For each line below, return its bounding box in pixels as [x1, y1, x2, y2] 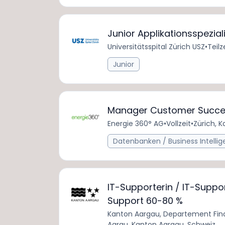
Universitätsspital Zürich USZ [107, 42, 205, 52]
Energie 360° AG [107, 119, 164, 129]
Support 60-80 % [107, 194, 183, 207]
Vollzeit [166, 119, 191, 129]
